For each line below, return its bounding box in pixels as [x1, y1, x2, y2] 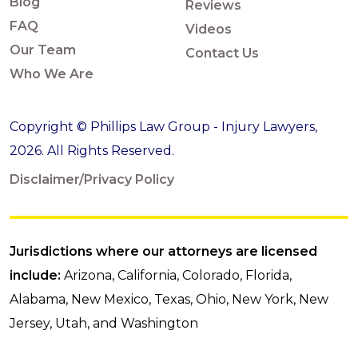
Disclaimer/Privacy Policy [10, 172, 174, 187]
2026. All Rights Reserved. [10, 143, 174, 158]
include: [10, 268, 61, 283]
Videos [185, 22, 232, 37]
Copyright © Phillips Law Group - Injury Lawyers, [10, 119, 317, 134]
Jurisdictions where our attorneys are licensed [10, 244, 317, 259]
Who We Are [10, 66, 93, 82]
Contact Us [185, 46, 259, 61]
